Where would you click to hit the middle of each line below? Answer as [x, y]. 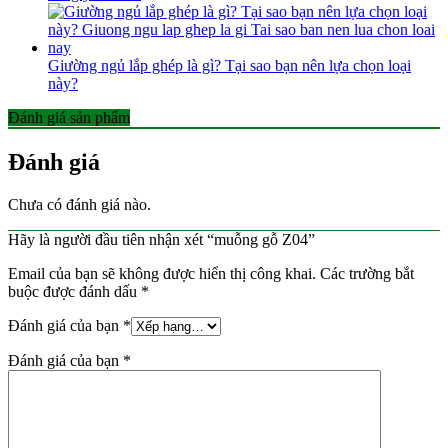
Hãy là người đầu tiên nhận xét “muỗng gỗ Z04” [161, 239]
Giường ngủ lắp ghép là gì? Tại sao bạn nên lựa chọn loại [229, 65]
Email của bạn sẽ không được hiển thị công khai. [162, 273]
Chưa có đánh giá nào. [79, 204]
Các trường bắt [367, 273]
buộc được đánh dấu [74, 291]
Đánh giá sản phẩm [69, 117]
